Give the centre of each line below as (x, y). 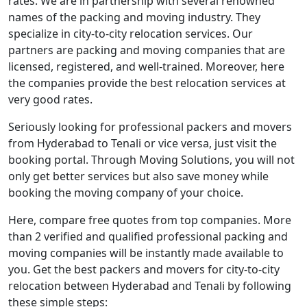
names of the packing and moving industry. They (134, 17)
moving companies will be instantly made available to (146, 253)
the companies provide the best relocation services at (147, 83)
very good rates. (50, 99)
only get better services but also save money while (138, 176)
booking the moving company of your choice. (126, 193)
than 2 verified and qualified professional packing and (148, 236)
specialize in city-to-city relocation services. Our (131, 34)
